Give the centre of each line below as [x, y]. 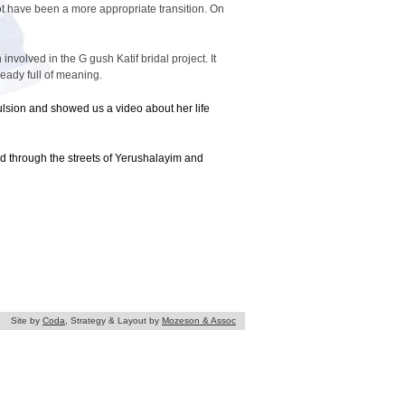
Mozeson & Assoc [199, 320]
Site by [27, 320]
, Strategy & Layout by [113, 320]
